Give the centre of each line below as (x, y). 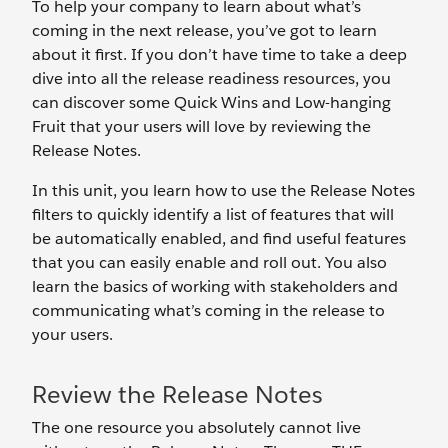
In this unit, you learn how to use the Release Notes (223, 190)
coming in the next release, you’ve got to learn (204, 30)
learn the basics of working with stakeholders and (215, 286)
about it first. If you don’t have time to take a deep (219, 54)
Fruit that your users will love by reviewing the (201, 126)
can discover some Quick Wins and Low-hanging (211, 102)
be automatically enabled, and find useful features (219, 238)
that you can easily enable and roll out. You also (209, 262)
